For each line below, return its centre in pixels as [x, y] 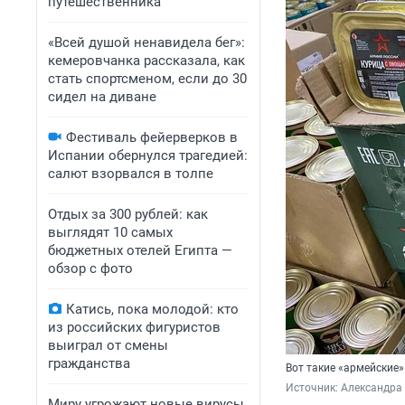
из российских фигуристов [134, 327]
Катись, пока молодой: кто [152, 309]
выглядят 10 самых [110, 232]
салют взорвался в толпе [131, 174]
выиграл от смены [108, 345]
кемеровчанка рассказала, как [146, 61]
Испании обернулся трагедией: [148, 155]
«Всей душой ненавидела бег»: [146, 42]
